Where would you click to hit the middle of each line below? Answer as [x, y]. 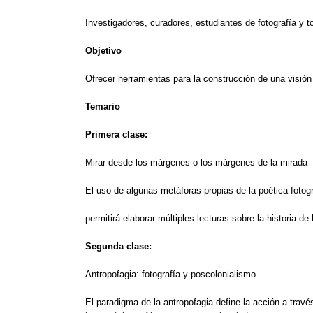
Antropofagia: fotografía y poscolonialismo [170, 274]
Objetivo [103, 50]
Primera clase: [116, 134]
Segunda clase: [118, 246]
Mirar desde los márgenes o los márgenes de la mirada [196, 162]
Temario [103, 106]
